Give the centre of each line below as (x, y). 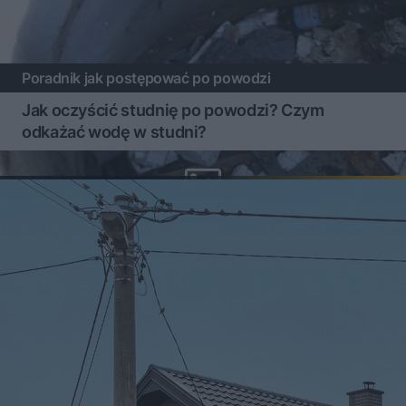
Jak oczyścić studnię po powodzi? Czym (173, 110)
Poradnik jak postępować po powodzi (150, 77)
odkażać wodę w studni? (115, 131)
